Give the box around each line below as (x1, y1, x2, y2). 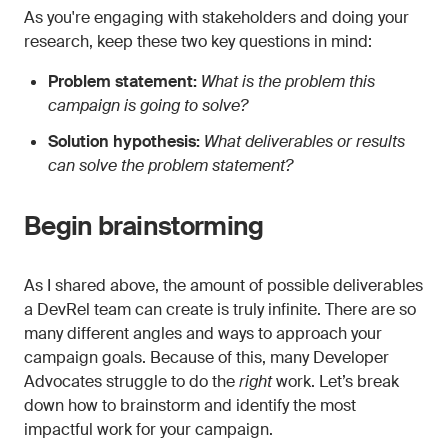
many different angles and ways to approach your (24, 323, 382, 344)
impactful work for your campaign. (24, 419, 273, 440)
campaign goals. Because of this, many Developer (24, 347, 389, 368)
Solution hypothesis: (48, 131, 204, 152)
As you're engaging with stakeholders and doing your (24, 7, 409, 28)
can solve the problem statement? (48, 155, 293, 176)
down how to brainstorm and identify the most (24, 395, 356, 416)
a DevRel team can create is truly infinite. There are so (24, 299, 416, 320)
